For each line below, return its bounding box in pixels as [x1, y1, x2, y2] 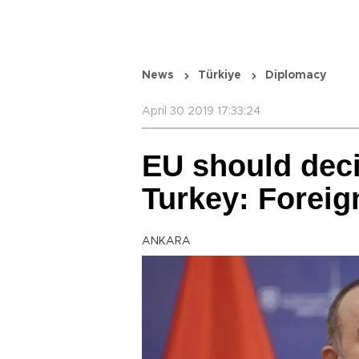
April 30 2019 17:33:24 [142, 106, 260, 117]
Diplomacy [265, 70, 326, 81]
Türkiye [198, 70, 241, 81]
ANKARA [142, 236, 191, 247]
